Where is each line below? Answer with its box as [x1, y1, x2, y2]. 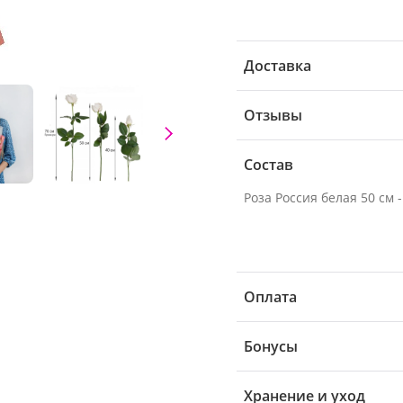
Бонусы [244, 336, 298, 356]
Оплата [244, 286, 297, 307]
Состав [244, 154, 293, 175]
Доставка [244, 55, 311, 76]
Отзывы [244, 104, 302, 125]
